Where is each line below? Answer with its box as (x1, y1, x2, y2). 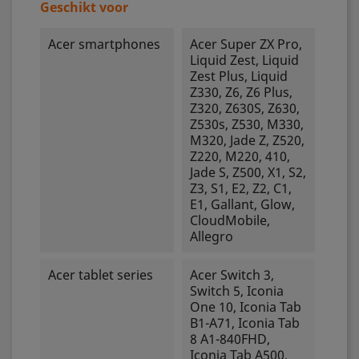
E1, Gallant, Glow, (189, 196, 295, 213)
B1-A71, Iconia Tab (189, 314, 300, 332)
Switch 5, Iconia (189, 282, 284, 300)
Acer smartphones (48, 35, 160, 53)
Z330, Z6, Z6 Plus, (189, 83, 292, 101)
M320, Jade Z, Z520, (189, 131, 305, 149)
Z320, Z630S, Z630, (189, 99, 300, 117)
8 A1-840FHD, (189, 330, 270, 348)
